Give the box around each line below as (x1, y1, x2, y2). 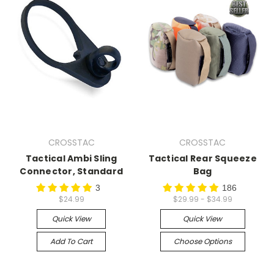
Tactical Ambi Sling (25, 152, 117, 165)
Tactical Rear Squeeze (148, 152, 257, 165)
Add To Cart (50, 235, 93, 246)
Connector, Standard (20, 165, 124, 177)
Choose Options (173, 235, 232, 246)
